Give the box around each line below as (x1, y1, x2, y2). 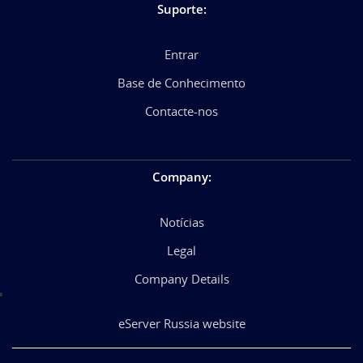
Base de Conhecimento (117, 74, 246, 91)
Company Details (134, 270, 229, 287)
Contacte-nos (145, 102, 218, 119)
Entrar (164, 45, 199, 62)
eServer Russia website (117, 314, 246, 331)
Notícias (159, 213, 204, 230)
